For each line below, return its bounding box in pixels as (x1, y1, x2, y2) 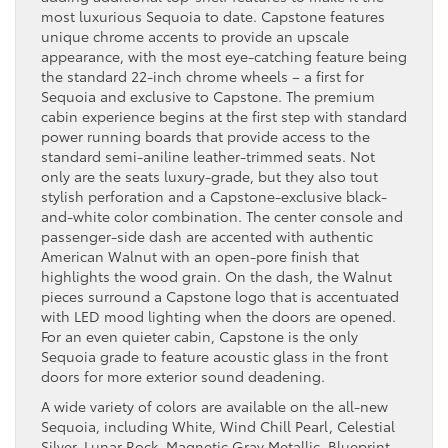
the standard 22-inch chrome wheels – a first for (41, 65, 364, 86)
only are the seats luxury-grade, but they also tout (41, 165, 378, 186)
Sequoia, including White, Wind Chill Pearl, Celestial (41, 415, 395, 436)
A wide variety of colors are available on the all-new (41, 395, 388, 416)
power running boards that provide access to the (41, 125, 370, 146)
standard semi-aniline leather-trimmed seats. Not (41, 145, 375, 166)
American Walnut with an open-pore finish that (41, 245, 359, 266)
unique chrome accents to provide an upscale (41, 25, 349, 46)
